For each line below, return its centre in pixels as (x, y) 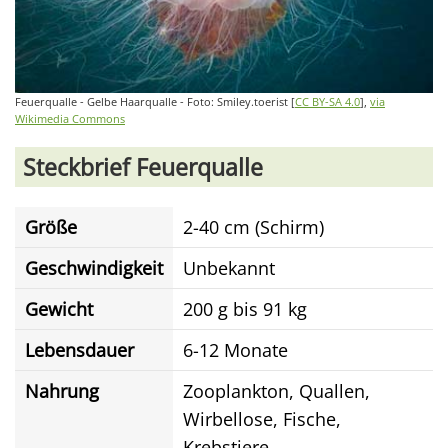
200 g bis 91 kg (245, 309)
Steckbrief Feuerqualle (143, 167)
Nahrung (62, 391)
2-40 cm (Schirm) (253, 227)
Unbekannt (229, 268)
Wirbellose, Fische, (262, 419)
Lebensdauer (79, 350)
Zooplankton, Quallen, (276, 391)
